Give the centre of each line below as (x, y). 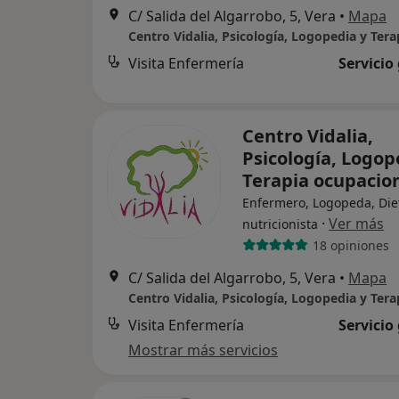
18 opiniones (350, 245)
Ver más (356, 224)
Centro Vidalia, (308, 136)
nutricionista (280, 224)
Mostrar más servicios (203, 350)
